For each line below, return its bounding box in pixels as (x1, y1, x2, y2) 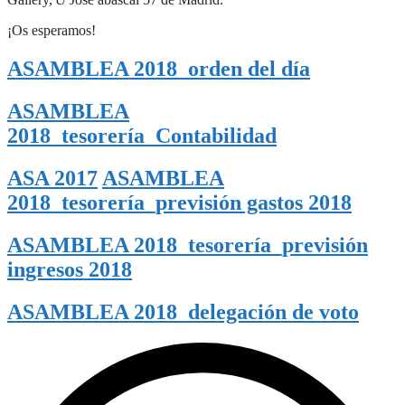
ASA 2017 (7, 166, 98, 191)
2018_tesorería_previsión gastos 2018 (7, 191, 352, 215)
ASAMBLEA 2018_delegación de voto (7, 299, 359, 324)
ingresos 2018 (7, 257, 132, 281)
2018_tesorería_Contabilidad (7, 124, 277, 148)
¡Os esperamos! (7, 23, 96, 39)
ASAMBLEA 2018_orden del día (7, 57, 310, 81)
